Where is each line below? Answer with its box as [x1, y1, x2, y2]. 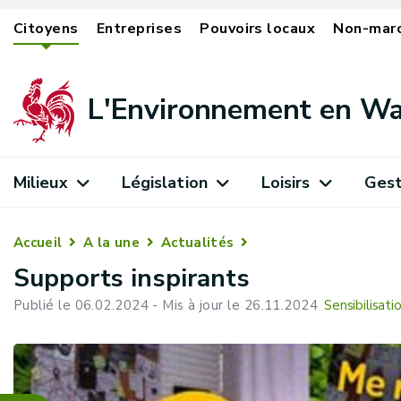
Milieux [13, 171, 68, 193]
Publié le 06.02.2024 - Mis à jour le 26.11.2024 [13, 295, 319, 314]
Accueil [13, 234, 63, 252]
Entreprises [96, 19, 183, 38]
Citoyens [13, 19, 79, 38]
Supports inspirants [13, 261, 250, 295]
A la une [83, 234, 140, 252]
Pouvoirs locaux [200, 19, 316, 38]
